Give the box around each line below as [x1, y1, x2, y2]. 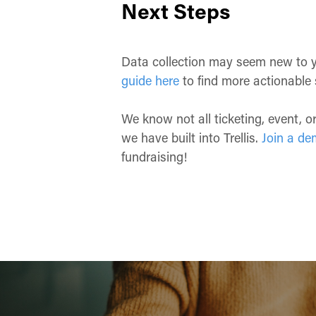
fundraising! [121, 148, 188, 165]
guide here [121, 72, 180, 89]
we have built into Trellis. [121, 129, 262, 146]
